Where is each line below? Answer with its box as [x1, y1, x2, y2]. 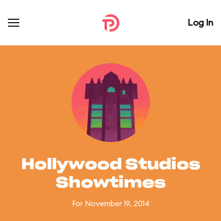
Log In [187, 17, 213, 28]
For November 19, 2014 [72, 199, 149, 208]
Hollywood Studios [21, 157, 200, 172]
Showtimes [55, 176, 166, 190]
